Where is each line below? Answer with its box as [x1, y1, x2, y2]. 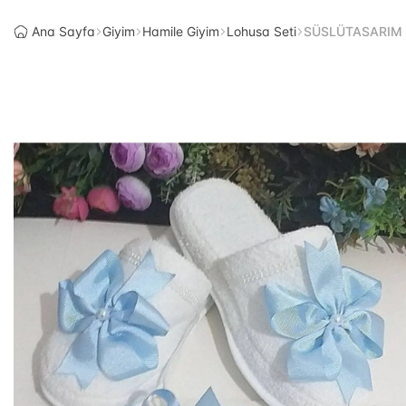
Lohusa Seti [227, 24, 296, 39]
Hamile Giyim [142, 24, 219, 39]
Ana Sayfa [32, 24, 95, 39]
